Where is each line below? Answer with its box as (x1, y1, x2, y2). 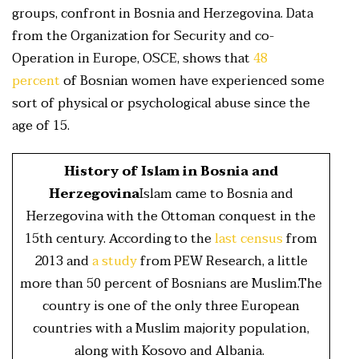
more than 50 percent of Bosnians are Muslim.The (20, 272, 322, 296)
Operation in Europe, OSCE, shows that (12, 47, 253, 71)
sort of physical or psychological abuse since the (12, 92, 310, 115)
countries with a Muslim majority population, (33, 317, 309, 341)
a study (91, 250, 137, 273)
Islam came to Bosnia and (139, 183, 293, 206)
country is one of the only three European (42, 295, 301, 318)
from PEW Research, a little (136, 250, 308, 273)
